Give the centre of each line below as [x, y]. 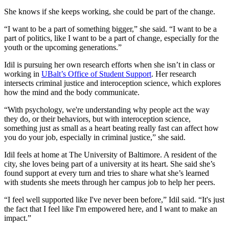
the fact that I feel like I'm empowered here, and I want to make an [111, 209]
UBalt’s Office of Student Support [96, 74]
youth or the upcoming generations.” [63, 48]
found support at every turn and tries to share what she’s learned [107, 173]
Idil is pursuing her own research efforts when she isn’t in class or [109, 65]
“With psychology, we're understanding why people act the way [107, 110]
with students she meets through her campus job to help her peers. [111, 182]
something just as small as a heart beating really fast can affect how [111, 128]
